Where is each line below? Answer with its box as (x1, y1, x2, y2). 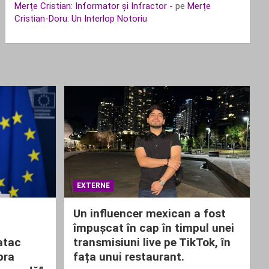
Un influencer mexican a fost (73, 206, 226, 220)
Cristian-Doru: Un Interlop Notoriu (14, 13, 148, 24)
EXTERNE (76, 181, 110, 190)
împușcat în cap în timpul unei (73, 220, 234, 235)
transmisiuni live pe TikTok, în (73, 235, 231, 249)
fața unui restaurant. (73, 249, 184, 264)
